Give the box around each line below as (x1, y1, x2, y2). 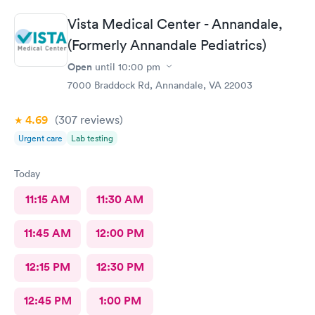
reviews (77, 112, 120, 127)
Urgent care (18, 131, 63, 144)
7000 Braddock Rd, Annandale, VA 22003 (67, 78, 252, 91)
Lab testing (71, 131, 113, 144)
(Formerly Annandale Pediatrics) (67, 36, 266, 53)
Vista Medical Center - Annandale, (67, 15, 283, 32)
